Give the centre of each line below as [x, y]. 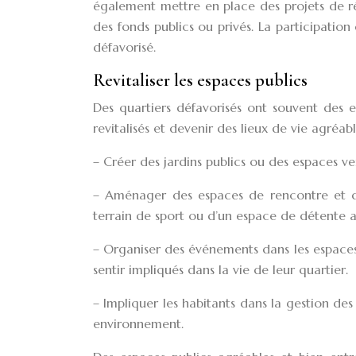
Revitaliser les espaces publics [200, 80]
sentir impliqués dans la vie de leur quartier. [221, 269]
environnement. [138, 323]
